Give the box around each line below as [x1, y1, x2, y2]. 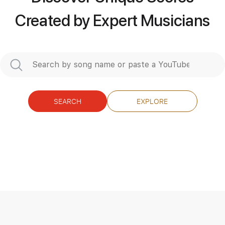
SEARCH [53, 96, 81, 106]
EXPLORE [136, 96, 168, 106]
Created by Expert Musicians [15, 11, 210, 31]
